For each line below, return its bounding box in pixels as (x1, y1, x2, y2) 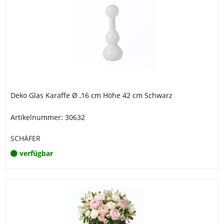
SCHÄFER (10, 133, 40, 143)
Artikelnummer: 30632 (10, 112, 85, 122)
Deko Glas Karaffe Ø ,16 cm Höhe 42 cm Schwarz (10, 90, 172, 100)
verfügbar (19, 148, 53, 158)
